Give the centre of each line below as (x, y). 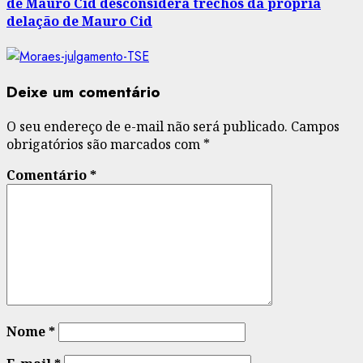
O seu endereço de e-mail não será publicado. (147, 127)
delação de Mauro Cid (79, 21)
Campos (315, 127)
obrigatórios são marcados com (105, 145)
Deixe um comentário (83, 92)
